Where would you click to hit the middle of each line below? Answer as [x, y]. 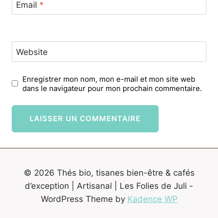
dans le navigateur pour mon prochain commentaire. [112, 88]
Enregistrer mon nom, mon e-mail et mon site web [109, 79]
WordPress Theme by [84, 199]
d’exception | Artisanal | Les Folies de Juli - [109, 186]
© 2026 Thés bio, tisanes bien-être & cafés [109, 173]
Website [32, 52]
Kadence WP [152, 199]
